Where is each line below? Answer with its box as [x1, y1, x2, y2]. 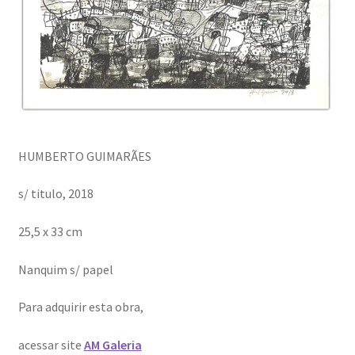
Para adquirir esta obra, [17, 299, 143, 315]
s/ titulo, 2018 [17, 185, 94, 202]
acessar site [17, 336, 84, 353]
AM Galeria [83, 336, 142, 353]
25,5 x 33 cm [17, 223, 82, 240]
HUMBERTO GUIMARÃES [17, 147, 151, 164]
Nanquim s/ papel [17, 261, 113, 277]
